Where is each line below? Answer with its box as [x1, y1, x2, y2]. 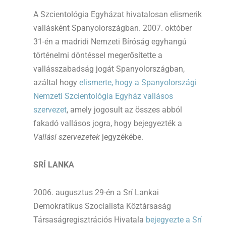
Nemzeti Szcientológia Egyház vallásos [33, 91, 173, 101]
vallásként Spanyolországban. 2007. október [33, 23, 192, 33]
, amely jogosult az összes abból [67, 104, 182, 115]
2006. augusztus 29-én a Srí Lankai [33, 187, 159, 197]
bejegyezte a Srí [146, 214, 202, 224]
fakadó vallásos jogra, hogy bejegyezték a [33, 118, 182, 128]
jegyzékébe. [100, 132, 143, 142]
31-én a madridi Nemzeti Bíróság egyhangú [33, 36, 187, 46]
